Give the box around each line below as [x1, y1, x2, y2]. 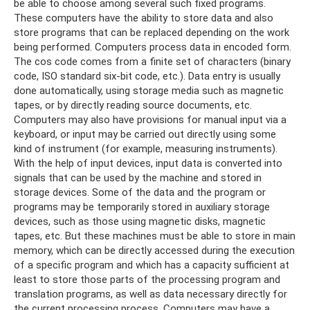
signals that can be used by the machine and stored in [14, 172, 262, 185]
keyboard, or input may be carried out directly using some [14, 128, 276, 141]
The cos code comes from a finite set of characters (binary [14, 55, 291, 69]
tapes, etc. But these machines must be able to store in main [14, 230, 295, 243]
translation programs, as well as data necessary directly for [14, 288, 287, 301]
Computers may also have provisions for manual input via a [14, 113, 286, 127]
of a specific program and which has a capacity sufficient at [14, 259, 289, 272]
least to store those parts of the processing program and [14, 273, 280, 286]
